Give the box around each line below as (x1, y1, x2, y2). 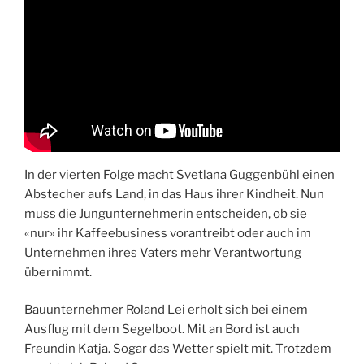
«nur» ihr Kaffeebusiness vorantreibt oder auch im (24, 225, 311, 240)
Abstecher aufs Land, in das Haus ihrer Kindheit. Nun (24, 186, 324, 201)
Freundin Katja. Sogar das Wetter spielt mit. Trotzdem (24, 341, 331, 357)
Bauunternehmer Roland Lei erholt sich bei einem (24, 302, 308, 318)
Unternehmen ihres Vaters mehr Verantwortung (24, 245, 301, 260)
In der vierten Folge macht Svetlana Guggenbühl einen (24, 167, 335, 182)
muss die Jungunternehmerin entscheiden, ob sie (24, 206, 307, 221)
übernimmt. (24, 264, 92, 279)
